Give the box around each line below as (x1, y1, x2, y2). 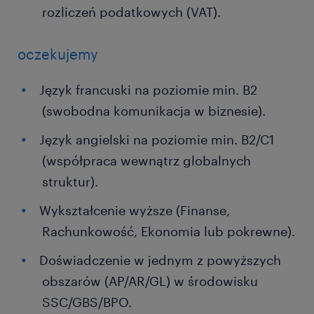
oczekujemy (18, 46, 98, 62)
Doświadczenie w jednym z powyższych (39, 252, 281, 268)
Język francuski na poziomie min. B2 (39, 82, 257, 97)
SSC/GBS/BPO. (42, 294, 135, 310)
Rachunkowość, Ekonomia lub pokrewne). (42, 224, 295, 239)
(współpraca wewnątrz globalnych (42, 153, 251, 168)
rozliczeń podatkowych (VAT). (42, 4, 221, 20)
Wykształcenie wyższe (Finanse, (39, 203, 230, 218)
